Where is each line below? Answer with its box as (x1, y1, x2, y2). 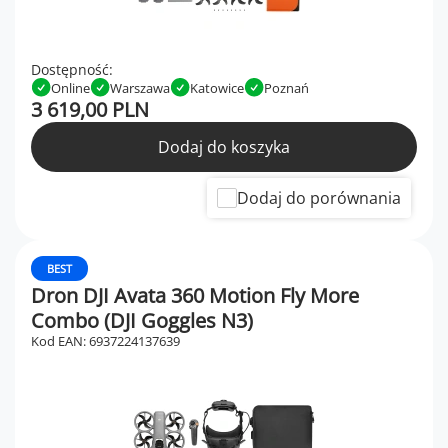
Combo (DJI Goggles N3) (31, 307, 253, 335)
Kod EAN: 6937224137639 (31, 332, 180, 351)
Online (51, 78, 90, 97)
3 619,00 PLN (31, 96, 149, 124)
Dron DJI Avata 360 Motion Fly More (31, 282, 359, 310)
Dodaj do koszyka (158, 136, 290, 159)
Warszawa (110, 78, 170, 97)
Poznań (264, 78, 309, 97)
